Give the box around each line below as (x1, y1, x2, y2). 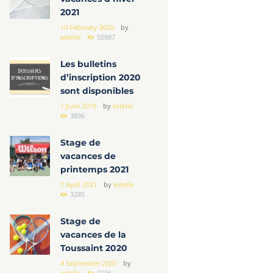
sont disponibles (60, 85, 134, 97)
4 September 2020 (60, 259, 117, 268)
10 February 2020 (60, 23, 115, 32)
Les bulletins (60, 58, 117, 70)
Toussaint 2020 (60, 243, 128, 254)
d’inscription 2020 (60, 72, 141, 83)
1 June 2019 (60, 102, 97, 111)
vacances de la (60, 229, 127, 241)
